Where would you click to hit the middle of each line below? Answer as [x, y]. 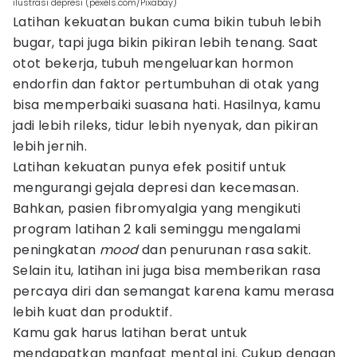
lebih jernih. [50, 146]
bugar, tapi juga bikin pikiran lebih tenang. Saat [166, 43]
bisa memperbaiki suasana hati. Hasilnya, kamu [167, 105]
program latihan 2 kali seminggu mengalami [157, 229]
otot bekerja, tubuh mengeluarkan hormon [153, 63]
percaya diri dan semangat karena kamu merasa [174, 291]
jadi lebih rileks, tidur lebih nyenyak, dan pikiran [166, 126]
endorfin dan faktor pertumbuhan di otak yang [166, 84]
